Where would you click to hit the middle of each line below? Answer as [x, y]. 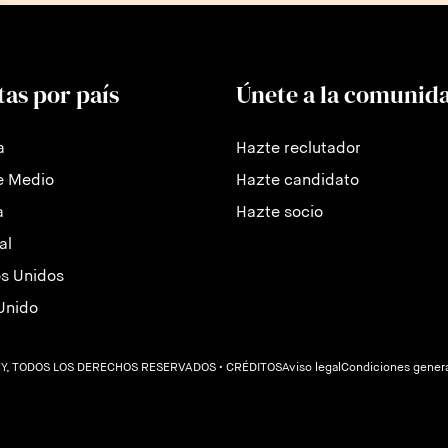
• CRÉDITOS [250, 368]
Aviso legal [311, 368]
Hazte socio [279, 212]
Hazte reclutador [298, 148]
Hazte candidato [297, 180]
